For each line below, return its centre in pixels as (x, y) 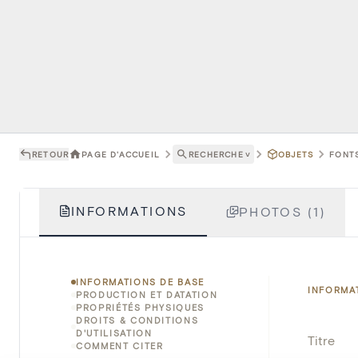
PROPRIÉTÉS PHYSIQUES (140, 308)
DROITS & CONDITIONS (137, 320)
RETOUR (51, 154)
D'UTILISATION (114, 333)
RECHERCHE (216, 154)
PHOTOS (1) (282, 212)
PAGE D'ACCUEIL (121, 154)
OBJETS (296, 154)
